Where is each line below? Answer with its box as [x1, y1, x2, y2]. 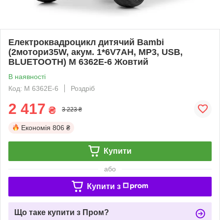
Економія [21, 123, 51, 132]
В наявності [8, 72, 46, 81]
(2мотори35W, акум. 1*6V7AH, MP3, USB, [8, 47, 183, 57]
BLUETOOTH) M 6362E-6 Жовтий [8, 56, 148, 67]
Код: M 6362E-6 [8, 84, 58, 92]
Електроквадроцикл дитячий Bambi [8, 37, 164, 47]
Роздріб [71, 84, 95, 92]
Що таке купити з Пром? [14, 208, 109, 217]
